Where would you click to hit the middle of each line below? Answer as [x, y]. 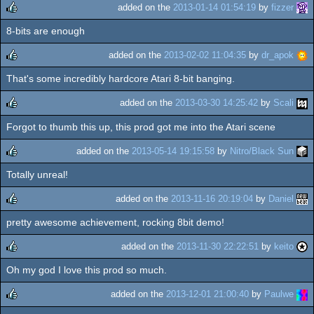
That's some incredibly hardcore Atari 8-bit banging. [121, 79]
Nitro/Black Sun [262, 151]
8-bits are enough [46, 31]
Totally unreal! [37, 174]
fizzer [282, 7]
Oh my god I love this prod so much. [87, 270]
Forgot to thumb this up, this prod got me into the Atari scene [141, 127]
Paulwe [279, 294]
